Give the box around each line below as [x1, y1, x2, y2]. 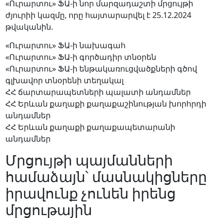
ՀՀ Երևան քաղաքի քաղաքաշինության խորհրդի [5, 98, 206, 109]
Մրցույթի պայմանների [5, 150, 173, 169]
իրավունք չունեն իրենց [5, 183, 176, 202]
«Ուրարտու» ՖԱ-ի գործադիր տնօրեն [5, 52, 156, 63]
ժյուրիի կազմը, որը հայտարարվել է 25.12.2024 [5, 9, 191, 20]
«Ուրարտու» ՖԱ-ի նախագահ [5, 40, 126, 51]
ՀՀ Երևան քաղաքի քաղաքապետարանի [5, 122, 175, 133]
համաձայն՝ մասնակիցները [5, 166, 207, 186]
